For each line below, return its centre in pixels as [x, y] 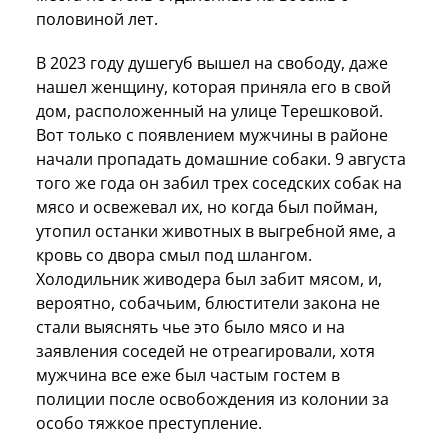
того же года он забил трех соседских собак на [219, 182]
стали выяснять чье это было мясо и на [190, 326]
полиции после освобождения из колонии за [212, 398]
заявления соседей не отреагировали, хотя [205, 350]
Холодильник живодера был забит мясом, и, [209, 278]
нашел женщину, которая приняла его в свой [213, 86]
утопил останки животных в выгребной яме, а [216, 230]
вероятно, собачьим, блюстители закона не [208, 302]
